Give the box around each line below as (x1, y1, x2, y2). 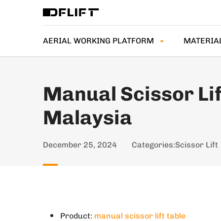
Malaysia (43, 106, 132, 129)
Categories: (132, 140, 175, 149)
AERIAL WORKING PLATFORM (43, 36, 154, 45)
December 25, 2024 (43, 140, 117, 149)
